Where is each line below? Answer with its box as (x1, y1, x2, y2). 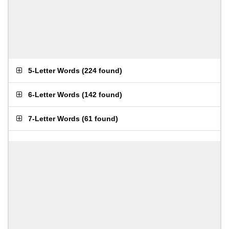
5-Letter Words (28, 66, 80, 75)
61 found (84, 114, 116, 123)
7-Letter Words (28, 114, 80, 123)
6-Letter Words (28, 90, 80, 99)
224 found (84, 66, 120, 75)
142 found (84, 90, 120, 99)
